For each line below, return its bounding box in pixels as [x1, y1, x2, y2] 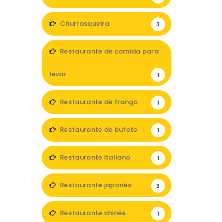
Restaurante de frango [58, 97, 138, 107]
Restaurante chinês [58, 208, 126, 218]
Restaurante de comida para [58, 47, 159, 56]
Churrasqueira [58, 19, 110, 28]
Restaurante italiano [58, 153, 131, 162]
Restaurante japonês [58, 180, 131, 190]
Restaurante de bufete [58, 125, 138, 134]
